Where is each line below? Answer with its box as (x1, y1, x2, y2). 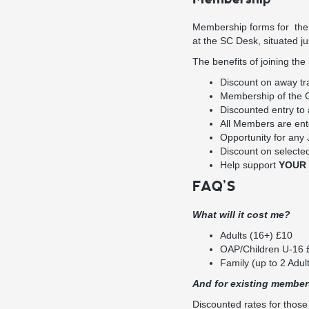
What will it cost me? (192, 209, 290, 220)
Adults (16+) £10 (220, 230, 292, 241)
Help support (220, 159, 279, 170)
